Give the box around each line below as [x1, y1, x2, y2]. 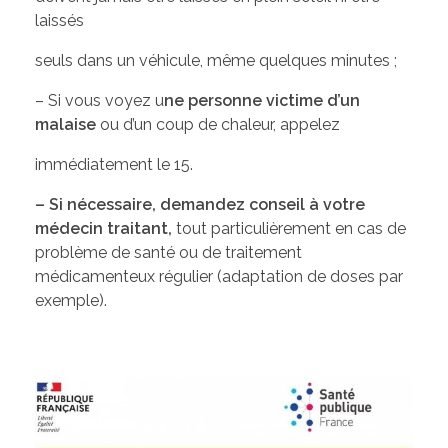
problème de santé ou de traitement [35, 242, 302, 262]
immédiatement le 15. [35, 154, 193, 174]
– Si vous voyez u [35, 90, 164, 110]
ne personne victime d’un [164, 90, 360, 110]
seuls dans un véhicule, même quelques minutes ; [35, 50, 397, 70]
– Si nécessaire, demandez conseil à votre [35, 194, 365, 214]
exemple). [35, 290, 107, 310]
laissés [35, 10, 84, 30]
